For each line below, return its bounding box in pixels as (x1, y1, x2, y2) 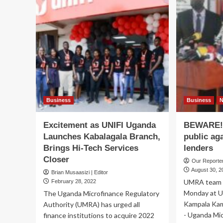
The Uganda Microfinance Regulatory (43, 189, 159, 198)
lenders (184, 143, 214, 153)
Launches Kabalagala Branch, (43, 132, 160, 142)
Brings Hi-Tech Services (43, 143, 138, 153)
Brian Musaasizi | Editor (51, 169, 108, 176)
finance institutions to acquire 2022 (43, 211, 154, 220)
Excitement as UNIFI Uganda (43, 120, 156, 130)
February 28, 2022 (51, 178, 96, 185)
